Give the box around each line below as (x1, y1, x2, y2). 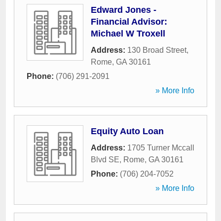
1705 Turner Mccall (127, 144, 194, 152)
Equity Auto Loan (91, 126, 164, 136)
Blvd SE (91, 155, 119, 164)
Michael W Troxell (91, 29, 165, 38)
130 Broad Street (127, 46, 186, 54)
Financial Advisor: (91, 17, 167, 27)
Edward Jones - (91, 5, 156, 15)
